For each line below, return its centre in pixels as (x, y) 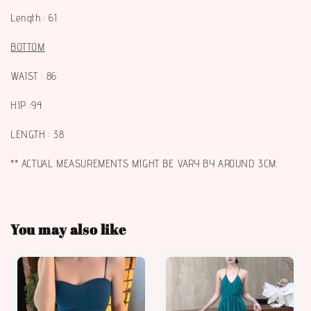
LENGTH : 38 (37, 135)
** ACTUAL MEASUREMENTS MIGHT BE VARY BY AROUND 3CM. (144, 164)
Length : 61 (34, 18)
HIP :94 (26, 106)
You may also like (68, 229)
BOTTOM (28, 47)
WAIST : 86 (35, 76)
